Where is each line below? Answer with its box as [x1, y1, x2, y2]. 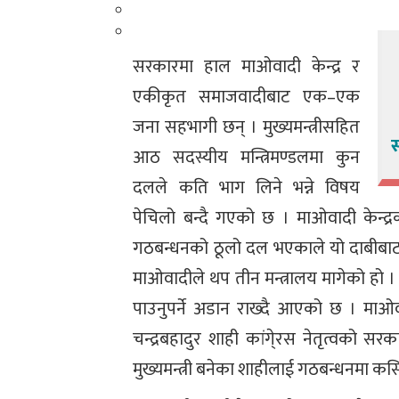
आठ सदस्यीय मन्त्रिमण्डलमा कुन [133, 142, 361, 174]
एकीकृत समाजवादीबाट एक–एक [133, 82, 361, 113]
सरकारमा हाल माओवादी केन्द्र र [133, 52, 361, 83]
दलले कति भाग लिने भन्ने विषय [133, 173, 361, 204]
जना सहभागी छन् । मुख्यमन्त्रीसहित [133, 112, 361, 143]
